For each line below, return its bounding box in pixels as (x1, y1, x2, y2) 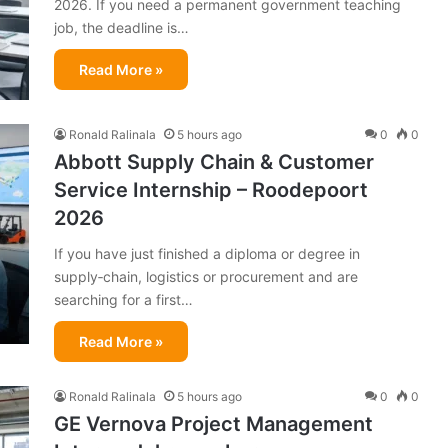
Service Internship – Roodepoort (54, 177, 368, 202)
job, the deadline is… (54, 18, 189, 36)
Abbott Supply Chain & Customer (54, 149, 374, 174)
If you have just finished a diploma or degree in (54, 244, 360, 262)
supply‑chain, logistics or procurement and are (54, 267, 358, 285)
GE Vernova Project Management (54, 411, 373, 436)
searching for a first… (54, 290, 193, 308)
